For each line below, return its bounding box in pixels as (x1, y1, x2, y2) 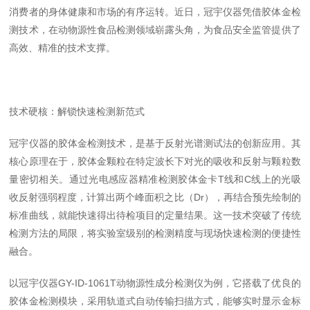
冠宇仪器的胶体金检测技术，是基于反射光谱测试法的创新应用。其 (9, 138, 301, 149)
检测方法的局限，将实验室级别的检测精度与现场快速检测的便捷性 (9, 228, 301, 239)
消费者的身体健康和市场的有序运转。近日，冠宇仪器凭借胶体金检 (9, 6, 301, 17)
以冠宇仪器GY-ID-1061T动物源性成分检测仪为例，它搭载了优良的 (9, 277, 301, 289)
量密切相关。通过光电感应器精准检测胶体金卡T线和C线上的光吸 (9, 174, 301, 185)
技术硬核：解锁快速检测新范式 (9, 106, 145, 117)
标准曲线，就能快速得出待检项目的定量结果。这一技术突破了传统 (9, 210, 301, 221)
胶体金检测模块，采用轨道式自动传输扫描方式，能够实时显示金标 (9, 295, 301, 307)
